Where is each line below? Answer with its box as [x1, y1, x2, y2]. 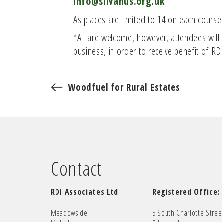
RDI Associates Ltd [51, 186, 119, 197]
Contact [51, 154, 102, 182]
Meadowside [51, 207, 88, 218]
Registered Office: [152, 186, 220, 197]
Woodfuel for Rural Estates [68, 80, 180, 94]
